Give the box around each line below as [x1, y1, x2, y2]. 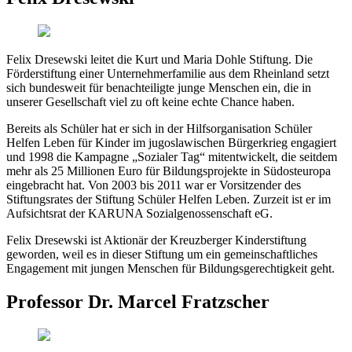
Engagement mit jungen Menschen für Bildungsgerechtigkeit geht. [6, 261, 335, 275]
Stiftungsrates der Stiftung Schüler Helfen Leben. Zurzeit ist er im [6, 192, 331, 206]
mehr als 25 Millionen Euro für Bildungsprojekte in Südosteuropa [6, 163, 331, 178]
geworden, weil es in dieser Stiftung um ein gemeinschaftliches [6, 247, 317, 261]
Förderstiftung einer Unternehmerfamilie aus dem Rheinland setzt [6, 66, 329, 80]
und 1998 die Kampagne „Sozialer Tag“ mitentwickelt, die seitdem [6, 149, 337, 163]
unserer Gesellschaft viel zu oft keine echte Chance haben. [6, 94, 295, 108]
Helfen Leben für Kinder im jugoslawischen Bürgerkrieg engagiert [6, 135, 336, 149]
